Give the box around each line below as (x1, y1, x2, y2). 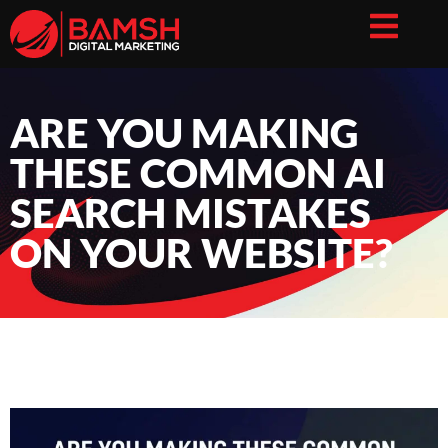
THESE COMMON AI (10, 149, 386, 197)
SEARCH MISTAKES (10, 189, 371, 237)
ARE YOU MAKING (10, 109, 358, 157)
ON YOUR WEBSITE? (10, 229, 393, 277)
